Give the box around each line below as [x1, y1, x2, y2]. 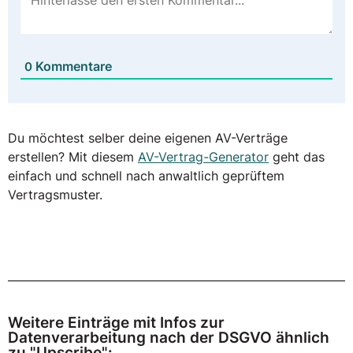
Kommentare [32, 58, 112, 74]
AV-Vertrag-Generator [138, 148, 269, 165]
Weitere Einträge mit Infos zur [8, 313, 225, 333]
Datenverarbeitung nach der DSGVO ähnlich [8, 328, 329, 347]
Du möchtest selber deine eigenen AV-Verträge [8, 129, 288, 146]
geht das [269, 148, 325, 165]
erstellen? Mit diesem [8, 148, 138, 165]
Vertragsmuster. [8, 186, 102, 203]
